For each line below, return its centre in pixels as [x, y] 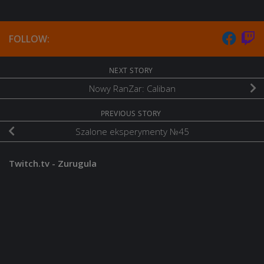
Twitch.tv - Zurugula [53, 164]
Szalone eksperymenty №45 [132, 131]
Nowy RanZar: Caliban [132, 89]
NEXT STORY [132, 71]
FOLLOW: [29, 39]
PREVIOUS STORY [132, 114]
